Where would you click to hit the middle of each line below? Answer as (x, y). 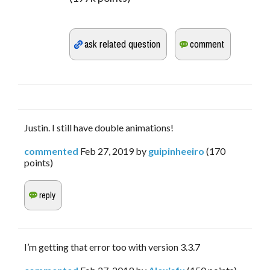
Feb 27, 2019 (107, 151)
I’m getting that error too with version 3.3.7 (112, 247)
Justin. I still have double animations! (99, 128)
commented (51, 151)
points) (39, 163)
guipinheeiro (176, 151)
